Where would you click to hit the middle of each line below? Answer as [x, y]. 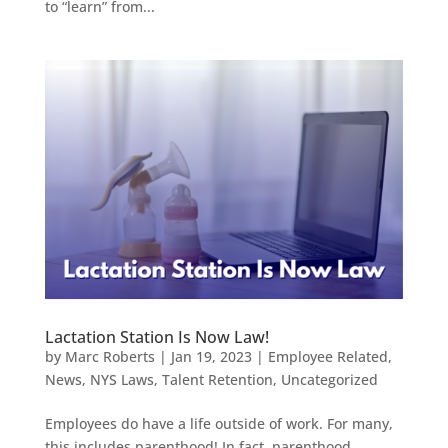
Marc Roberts [109, 356]
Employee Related [327, 356]
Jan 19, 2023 [211, 356]
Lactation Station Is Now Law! [156, 336]
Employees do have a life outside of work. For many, [218, 423]
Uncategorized [329, 379]
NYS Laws [121, 379]
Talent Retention [217, 379]
